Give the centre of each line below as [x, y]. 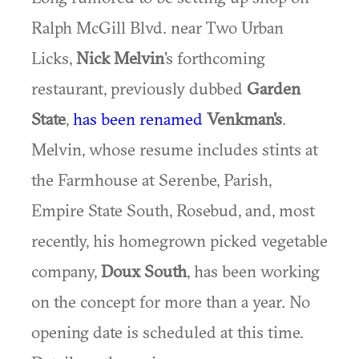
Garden [274, 88]
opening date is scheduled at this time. [167, 332]
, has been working [253, 271]
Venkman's [244, 119]
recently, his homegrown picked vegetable [179, 240]
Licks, [54, 58]
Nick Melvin [120, 58]
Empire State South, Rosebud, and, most [173, 210]
